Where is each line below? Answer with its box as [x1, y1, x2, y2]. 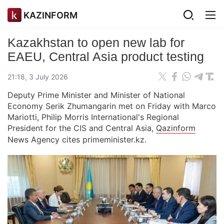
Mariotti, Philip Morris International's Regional [7, 112, 179, 122]
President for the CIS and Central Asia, [7, 123, 156, 133]
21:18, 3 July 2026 [7, 72, 68, 81]
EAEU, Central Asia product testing [7, 49, 204, 63]
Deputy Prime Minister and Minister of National [7, 90, 185, 100]
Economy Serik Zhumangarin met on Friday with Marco [7, 101, 216, 111]
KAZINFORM [23, 9, 77, 20]
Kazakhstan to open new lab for [7, 35, 184, 49]
